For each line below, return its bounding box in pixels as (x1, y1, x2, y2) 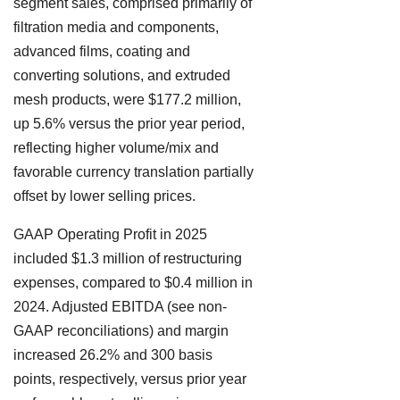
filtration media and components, (13, 20, 219, 36)
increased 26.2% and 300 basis (13, 347, 212, 363)
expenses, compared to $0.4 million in (13, 275, 253, 291)
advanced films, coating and (13, 44, 190, 60)
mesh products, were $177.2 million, (13, 92, 241, 108)
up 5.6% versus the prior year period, (13, 116, 245, 132)
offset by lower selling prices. (13, 188, 196, 204)
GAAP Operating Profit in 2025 (13, 227, 207, 243)
